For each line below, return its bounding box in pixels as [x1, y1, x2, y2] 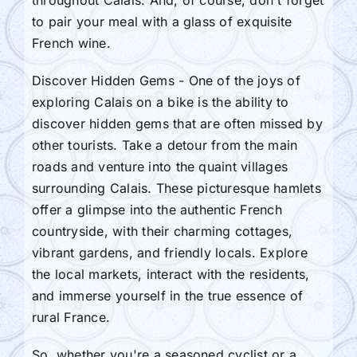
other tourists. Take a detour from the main [31, 136, 298, 153]
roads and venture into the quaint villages [31, 158, 288, 175]
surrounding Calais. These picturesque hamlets [31, 179, 321, 196]
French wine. [31, 34, 111, 51]
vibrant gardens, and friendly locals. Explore [31, 244, 308, 261]
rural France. [31, 308, 111, 325]
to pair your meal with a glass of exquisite [31, 13, 292, 29]
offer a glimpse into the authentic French [31, 201, 282, 218]
